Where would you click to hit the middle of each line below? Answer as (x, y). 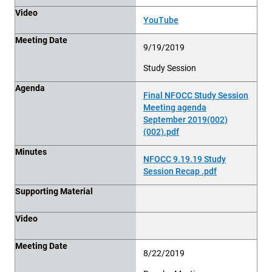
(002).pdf (161, 131)
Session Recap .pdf (180, 171)
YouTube (161, 20)
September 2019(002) (185, 119)
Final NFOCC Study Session (196, 95)
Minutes (31, 151)
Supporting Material (54, 191)
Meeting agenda (175, 107)
